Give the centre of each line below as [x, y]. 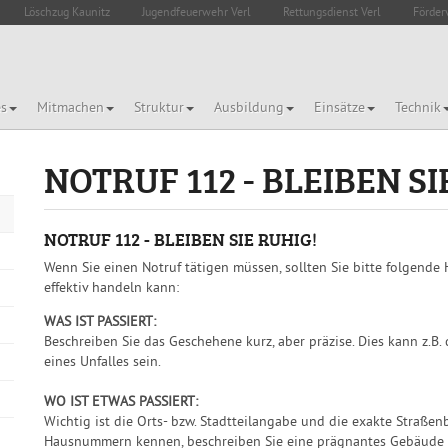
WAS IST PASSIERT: [100, 322]
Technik [418, 108]
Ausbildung [249, 108]
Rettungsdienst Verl [332, 13]
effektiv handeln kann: [111, 288]
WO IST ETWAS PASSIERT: [121, 402]
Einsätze [339, 108]
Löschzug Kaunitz [67, 13]
